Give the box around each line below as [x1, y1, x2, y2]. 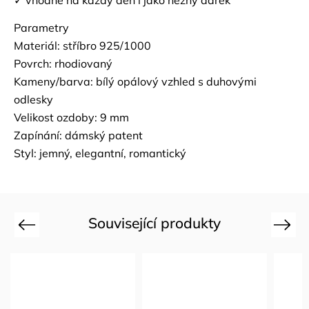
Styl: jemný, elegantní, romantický [14, 146, 186, 160]
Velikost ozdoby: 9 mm [14, 110, 129, 124]
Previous [19, 219, 54, 230]
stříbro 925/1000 [63, 39, 151, 52]
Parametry [14, 21, 69, 34]
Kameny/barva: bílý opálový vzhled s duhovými [14, 74, 257, 88]
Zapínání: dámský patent [14, 128, 143, 142]
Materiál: [14, 39, 63, 52]
